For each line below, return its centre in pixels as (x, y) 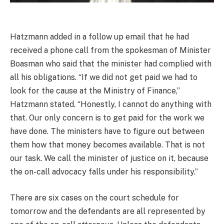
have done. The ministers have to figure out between (107, 131)
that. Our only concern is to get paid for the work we (107, 118)
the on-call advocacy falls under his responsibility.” (104, 172)
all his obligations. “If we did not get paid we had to (104, 77)
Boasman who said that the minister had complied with (111, 64)
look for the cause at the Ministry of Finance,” (95, 91)
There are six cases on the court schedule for (94, 197)
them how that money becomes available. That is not (107, 145)
